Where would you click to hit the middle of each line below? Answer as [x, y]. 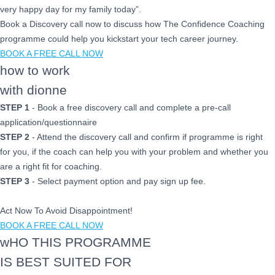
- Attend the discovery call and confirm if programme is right [146, 137]
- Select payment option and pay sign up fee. [118, 181]
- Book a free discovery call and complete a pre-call [130, 107]
